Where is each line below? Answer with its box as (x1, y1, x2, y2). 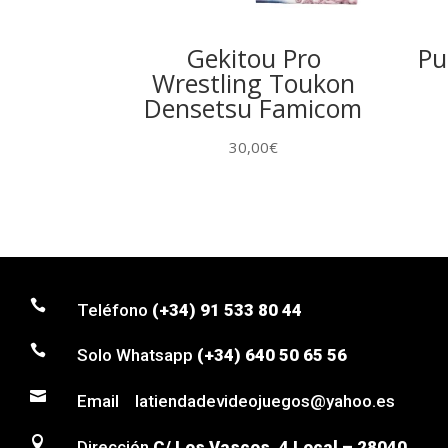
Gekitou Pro (185, 41, 321, 76)
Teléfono (77, 299, 153, 320)
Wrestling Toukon (151, 66, 355, 101)
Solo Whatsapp (77, 345, 198, 366)
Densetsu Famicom (144, 91, 363, 126)
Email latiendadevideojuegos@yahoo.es (77, 390, 396, 411)
